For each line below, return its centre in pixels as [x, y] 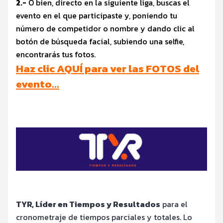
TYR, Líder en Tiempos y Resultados [88, 204]
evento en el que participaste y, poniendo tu [97, 15]
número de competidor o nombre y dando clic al [105, 28]
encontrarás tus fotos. [56, 54]
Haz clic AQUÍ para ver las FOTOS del [108, 68]
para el [174, 204]
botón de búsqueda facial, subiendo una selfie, [100, 41]
